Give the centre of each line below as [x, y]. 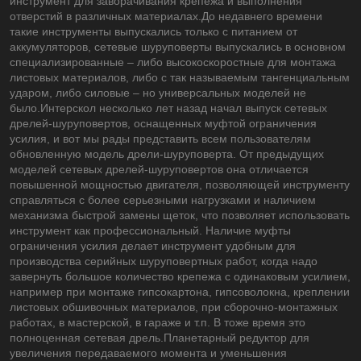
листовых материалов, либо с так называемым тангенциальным [180, 77]
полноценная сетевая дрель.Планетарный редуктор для [160, 337]
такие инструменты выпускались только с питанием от [154, 31]
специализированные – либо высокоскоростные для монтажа [173, 62]
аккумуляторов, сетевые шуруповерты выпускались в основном [178, 46]
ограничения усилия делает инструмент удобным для [153, 245]
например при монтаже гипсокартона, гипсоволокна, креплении [180, 291]
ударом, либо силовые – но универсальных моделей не [158, 92]
